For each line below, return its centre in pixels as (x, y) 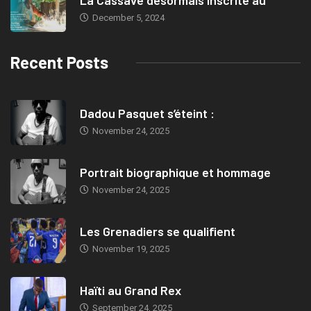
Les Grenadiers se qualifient (158, 232)
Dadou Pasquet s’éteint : (147, 114)
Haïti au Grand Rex (131, 291)
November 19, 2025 (130, 249)
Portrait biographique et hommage (175, 173)
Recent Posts (59, 62)
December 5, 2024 (127, 18)
